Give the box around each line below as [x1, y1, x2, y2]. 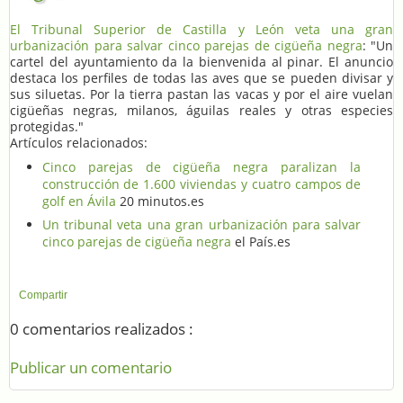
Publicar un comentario [10, 356, 172, 378]
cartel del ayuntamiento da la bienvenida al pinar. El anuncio [10, 53, 393, 71]
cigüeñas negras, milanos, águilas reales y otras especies [10, 102, 393, 120]
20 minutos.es [115, 192, 204, 210]
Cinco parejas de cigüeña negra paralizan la [41, 157, 362, 175]
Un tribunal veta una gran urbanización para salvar [41, 215, 362, 233]
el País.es [230, 232, 291, 250]
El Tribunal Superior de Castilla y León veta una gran [10, 21, 393, 39]
